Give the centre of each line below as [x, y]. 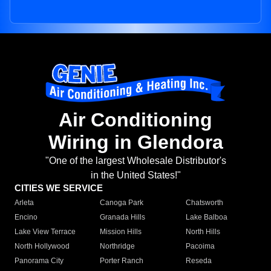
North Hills [203, 232]
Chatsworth [204, 203]
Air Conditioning [135, 120]
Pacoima [200, 247]
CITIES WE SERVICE [59, 188]
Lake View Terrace [45, 232]
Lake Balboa [206, 217]
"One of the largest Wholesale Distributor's [135, 161]
